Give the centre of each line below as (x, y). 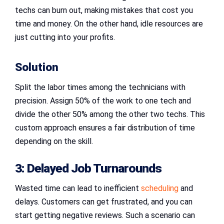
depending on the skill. (54, 141)
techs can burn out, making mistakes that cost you (104, 10)
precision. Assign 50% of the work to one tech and (103, 101)
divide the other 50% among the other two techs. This (110, 114)
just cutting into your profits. (65, 37)
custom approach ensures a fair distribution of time (105, 128)
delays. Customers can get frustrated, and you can (104, 202)
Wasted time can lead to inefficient (78, 188)
